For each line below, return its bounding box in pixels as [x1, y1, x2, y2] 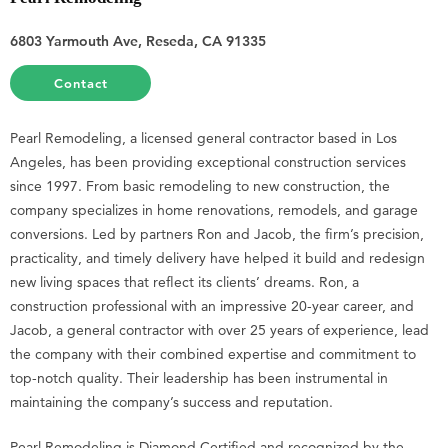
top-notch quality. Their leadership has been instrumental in [10, 368, 388, 387]
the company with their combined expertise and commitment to [10, 344, 416, 363]
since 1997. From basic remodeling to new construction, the [10, 176, 390, 195]
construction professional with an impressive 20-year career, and [10, 296, 414, 315]
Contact [53, 74, 108, 91]
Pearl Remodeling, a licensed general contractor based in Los [10, 128, 397, 147]
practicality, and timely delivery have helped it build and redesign [10, 248, 425, 267]
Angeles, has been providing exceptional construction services [10, 152, 406, 171]
